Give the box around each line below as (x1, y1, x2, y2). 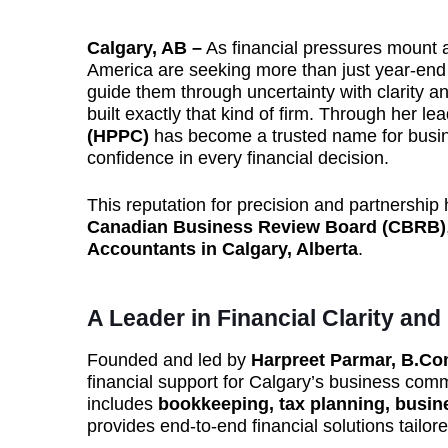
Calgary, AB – (87, 38, 202, 58)
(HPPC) (87, 126, 149, 146)
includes (87, 394, 158, 414)
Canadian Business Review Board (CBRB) (87, 217, 446, 237)
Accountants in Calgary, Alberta (87, 239, 358, 259)
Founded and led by (87, 350, 251, 370)
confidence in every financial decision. (87, 148, 389, 168)
